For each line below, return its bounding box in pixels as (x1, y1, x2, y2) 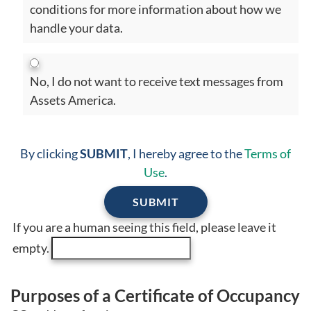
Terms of (244, 145, 291, 161)
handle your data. (30, 19, 123, 35)
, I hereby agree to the (128, 145, 244, 161)
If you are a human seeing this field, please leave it (12, 219, 276, 235)
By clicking (20, 145, 80, 161)
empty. (12, 239, 51, 255)
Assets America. (30, 92, 116, 108)
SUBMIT (80, 145, 128, 161)
